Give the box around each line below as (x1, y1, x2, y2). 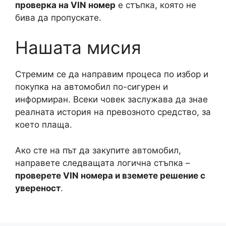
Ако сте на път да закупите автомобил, (15, 145, 181, 155)
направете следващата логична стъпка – (15, 157, 190, 168)
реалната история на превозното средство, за (15, 107, 211, 117)
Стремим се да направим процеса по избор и (15, 69, 208, 79)
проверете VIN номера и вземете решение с (15, 170, 205, 181)
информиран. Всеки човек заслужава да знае (15, 94, 208, 104)
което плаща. (15, 120, 72, 130)
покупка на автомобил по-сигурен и (15, 82, 168, 92)
